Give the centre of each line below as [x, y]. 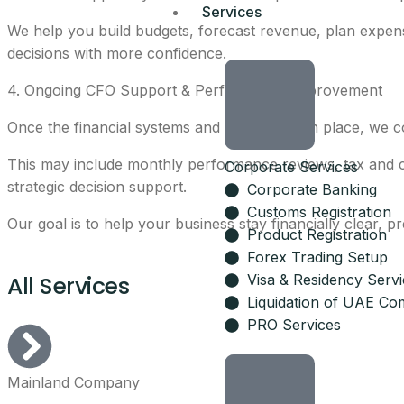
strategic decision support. [97, 187]
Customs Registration [319, 212]
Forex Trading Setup [317, 257]
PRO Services [294, 325]
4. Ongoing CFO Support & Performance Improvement [195, 90]
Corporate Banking [312, 189]
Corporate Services [291, 167]
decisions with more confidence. [117, 53]
